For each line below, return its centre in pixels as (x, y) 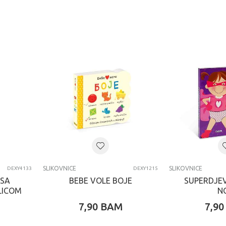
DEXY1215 (146, 168)
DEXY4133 (19, 168)
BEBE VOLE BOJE (100, 181)
